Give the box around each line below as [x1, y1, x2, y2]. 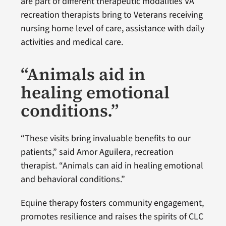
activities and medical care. [20, 35, 123, 48]
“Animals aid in [20, 62, 145, 86]
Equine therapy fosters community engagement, [20, 196, 204, 209]
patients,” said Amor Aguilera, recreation [20, 145, 174, 158]
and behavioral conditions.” [20, 173, 125, 186]
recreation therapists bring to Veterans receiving [20, 8, 203, 21]
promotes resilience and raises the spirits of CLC [20, 210, 203, 223]
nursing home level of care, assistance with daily [20, 22, 204, 35]
